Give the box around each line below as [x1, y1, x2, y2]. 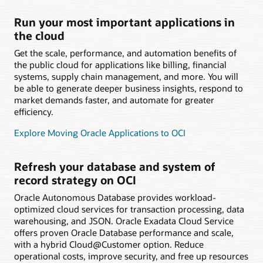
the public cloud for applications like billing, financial [14, 58, 227, 70]
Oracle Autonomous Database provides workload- [14, 191, 216, 203]
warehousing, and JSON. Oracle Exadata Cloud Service [14, 214, 234, 227]
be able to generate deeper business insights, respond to [14, 82, 243, 94]
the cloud [14, 28, 65, 43]
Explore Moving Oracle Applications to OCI [14, 127, 186, 139]
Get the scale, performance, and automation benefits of [14, 46, 237, 59]
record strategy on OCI [14, 173, 136, 188]
